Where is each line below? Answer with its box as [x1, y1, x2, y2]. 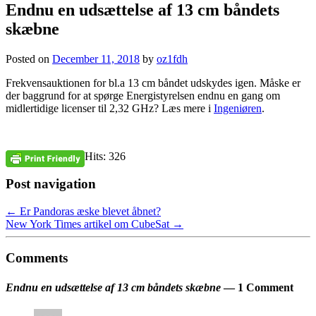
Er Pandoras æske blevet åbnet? [17, 205, 161, 217]
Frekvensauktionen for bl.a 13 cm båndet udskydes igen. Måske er [6, 77, 300, 90]
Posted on [6, 53, 52, 66]
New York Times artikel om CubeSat [6, 217, 172, 230]
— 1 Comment [221, 281, 293, 293]
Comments [6, 250, 68, 266]
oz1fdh [157, 53, 188, 66]
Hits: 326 [85, 150, 126, 163]
